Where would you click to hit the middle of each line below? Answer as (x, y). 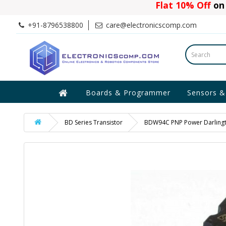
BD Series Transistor (94, 122)
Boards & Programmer (128, 93)
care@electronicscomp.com (150, 25)
